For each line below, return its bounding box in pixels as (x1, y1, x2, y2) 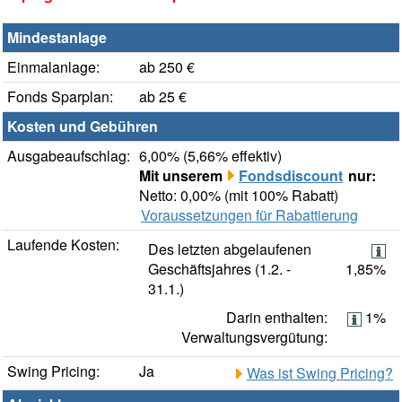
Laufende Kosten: (7, 234, 119, 256)
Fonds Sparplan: (7, 86, 113, 108)
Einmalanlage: (7, 57, 100, 78)
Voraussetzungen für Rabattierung (141, 205, 358, 226)
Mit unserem (139, 165, 226, 187)
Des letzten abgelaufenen (148, 239, 311, 260)
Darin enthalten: (226, 307, 328, 328)
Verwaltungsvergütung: (181, 327, 328, 348)
